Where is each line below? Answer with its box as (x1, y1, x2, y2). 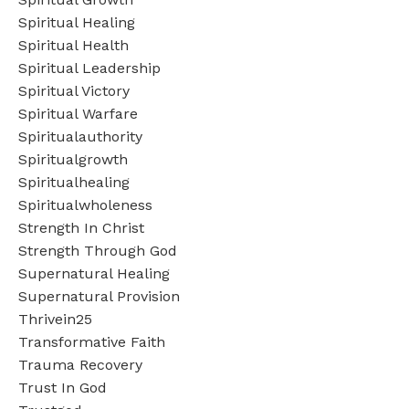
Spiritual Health (18, 36, 129, 54)
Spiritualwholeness (18, 195, 152, 214)
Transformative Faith (18, 332, 165, 351)
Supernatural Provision (18, 287, 180, 305)
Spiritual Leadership (18, 58, 161, 77)
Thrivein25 (18, 309, 92, 328)
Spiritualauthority (18, 127, 142, 145)
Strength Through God (18, 241, 177, 259)
